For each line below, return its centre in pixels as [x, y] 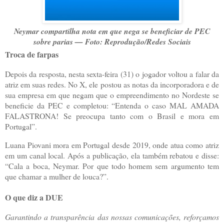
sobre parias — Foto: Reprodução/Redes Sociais [112, 42]
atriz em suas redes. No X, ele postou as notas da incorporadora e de [112, 84]
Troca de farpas [32, 54]
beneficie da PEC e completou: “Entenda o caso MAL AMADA [112, 105]
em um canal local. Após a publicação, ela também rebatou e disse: [112, 155]
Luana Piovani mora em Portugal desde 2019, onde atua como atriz [112, 144]
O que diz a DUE [34, 197]
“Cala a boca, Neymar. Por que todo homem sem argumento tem [112, 165]
